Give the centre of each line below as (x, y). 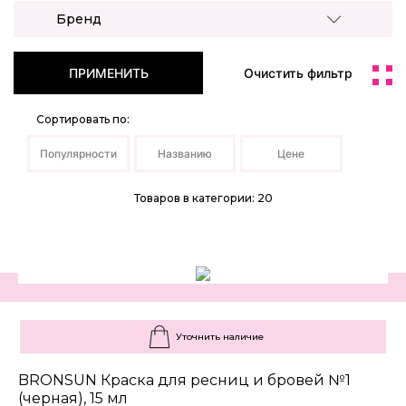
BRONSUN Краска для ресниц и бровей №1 (184, 381)
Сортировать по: (83, 120)
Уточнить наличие (219, 337)
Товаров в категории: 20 (203, 198)
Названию (184, 154)
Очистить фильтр (298, 73)
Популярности (78, 154)
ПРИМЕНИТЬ (108, 73)
